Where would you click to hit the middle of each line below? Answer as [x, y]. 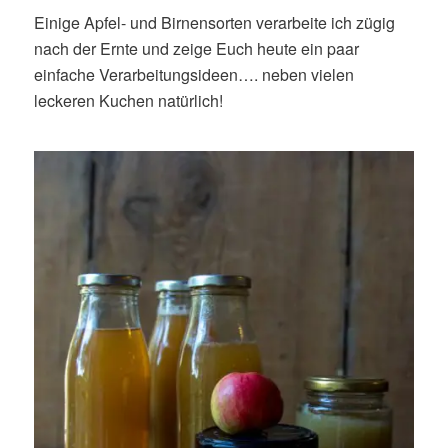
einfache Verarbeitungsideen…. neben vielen [193, 75]
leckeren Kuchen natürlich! [128, 101]
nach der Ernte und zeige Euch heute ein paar [196, 49]
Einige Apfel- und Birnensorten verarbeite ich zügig [214, 23]
